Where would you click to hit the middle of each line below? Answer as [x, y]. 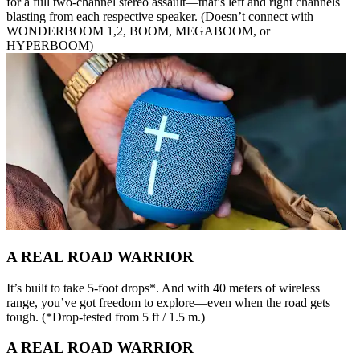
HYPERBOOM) [50, 46]
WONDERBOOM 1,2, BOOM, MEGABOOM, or [138, 31]
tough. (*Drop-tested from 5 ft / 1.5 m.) [106, 317]
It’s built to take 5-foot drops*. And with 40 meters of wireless [163, 288]
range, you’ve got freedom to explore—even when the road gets [168, 302]
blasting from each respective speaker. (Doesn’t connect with [160, 17]
